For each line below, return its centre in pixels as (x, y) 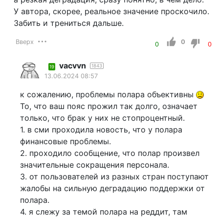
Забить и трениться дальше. (68, 23)
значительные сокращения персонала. (94, 164)
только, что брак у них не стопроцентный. (102, 118)
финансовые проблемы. (65, 141)
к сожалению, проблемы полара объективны (108, 94)
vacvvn (72, 65)
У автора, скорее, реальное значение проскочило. (111, 11)
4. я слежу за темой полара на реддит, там (103, 211)
